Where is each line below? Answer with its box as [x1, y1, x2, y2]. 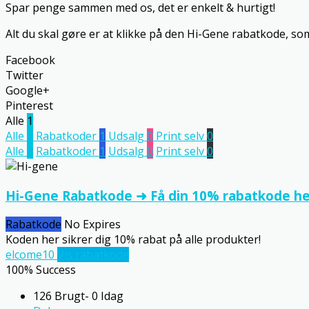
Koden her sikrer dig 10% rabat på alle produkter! [6, 232, 261, 248]
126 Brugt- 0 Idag [33, 288, 123, 304]
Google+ [6, 82, 50, 98]
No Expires [64, 217, 121, 232]
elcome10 [6, 247, 54, 263]
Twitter [6, 67, 43, 83]
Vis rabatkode [57, 247, 129, 263]
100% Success [6, 262, 76, 278]
